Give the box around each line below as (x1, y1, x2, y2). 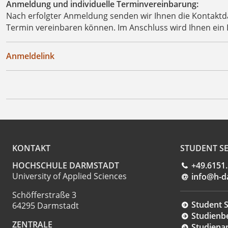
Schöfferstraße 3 (12, 189, 76, 201)
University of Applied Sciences (12, 170, 127, 182)
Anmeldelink (6, 50, 54, 62)
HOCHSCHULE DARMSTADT (12, 160, 119, 172)
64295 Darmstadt (12, 200, 79, 212)
